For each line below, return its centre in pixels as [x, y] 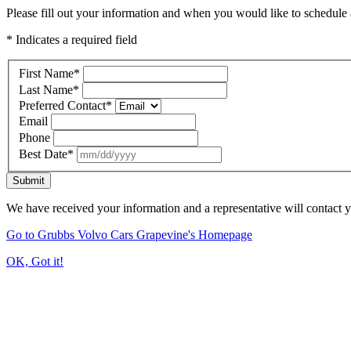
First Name [46, 73]
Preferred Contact [62, 105]
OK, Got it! [35, 261]
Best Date [43, 154]
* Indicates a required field [72, 40]
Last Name [46, 89]
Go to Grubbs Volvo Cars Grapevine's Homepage [129, 234]
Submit [29, 180]
